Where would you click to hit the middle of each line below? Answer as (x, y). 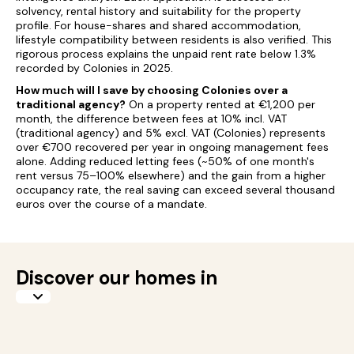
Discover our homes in (117, 278)
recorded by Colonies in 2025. (94, 68)
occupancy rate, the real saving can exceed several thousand (175, 190)
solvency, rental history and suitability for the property (158, 11)
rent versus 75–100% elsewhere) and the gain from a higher (171, 175)
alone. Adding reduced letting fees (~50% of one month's (165, 161)
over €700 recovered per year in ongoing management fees (172, 147)
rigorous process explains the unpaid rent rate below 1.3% (166, 54)
